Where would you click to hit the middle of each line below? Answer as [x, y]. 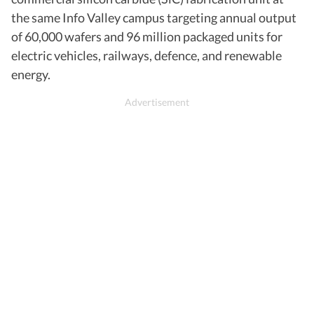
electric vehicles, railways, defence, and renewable [146, 55]
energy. [31, 74]
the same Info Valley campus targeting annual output [154, 17]
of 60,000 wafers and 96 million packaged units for [147, 36]
